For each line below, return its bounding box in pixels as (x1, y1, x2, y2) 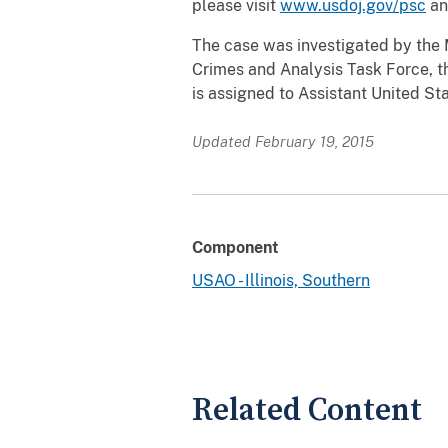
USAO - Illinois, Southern (192, 270, 370, 290)
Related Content (192, 390, 422, 430)
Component (192, 237, 279, 257)
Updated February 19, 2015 (192, 132, 374, 150)
